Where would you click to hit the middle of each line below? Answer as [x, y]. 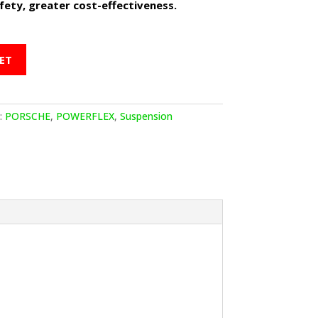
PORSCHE [27, 116]
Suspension [146, 116]
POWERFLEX [85, 116]
